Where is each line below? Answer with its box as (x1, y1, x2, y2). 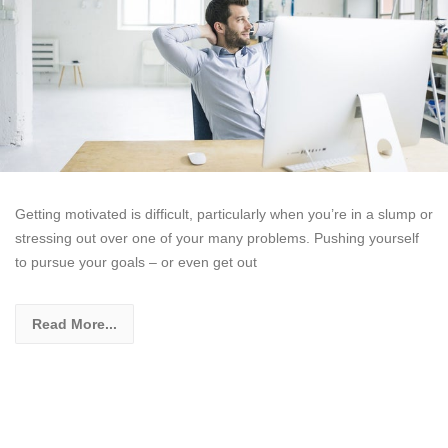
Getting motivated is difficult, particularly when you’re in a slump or (15, 206, 433, 222)
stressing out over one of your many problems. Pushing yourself (15, 230, 419, 246)
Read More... (32, 316, 117, 332)
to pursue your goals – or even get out (15, 254, 257, 270)
